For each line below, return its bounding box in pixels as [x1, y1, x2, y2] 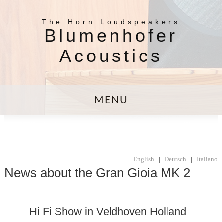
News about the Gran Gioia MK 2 [4, 166, 190, 180]
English [133, 155, 155, 163]
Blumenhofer [44, 26, 178, 46]
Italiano [197, 155, 218, 163]
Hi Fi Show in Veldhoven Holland [29, 205, 186, 218]
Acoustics [59, 46, 163, 66]
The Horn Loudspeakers [41, 18, 180, 26]
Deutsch [165, 155, 187, 163]
